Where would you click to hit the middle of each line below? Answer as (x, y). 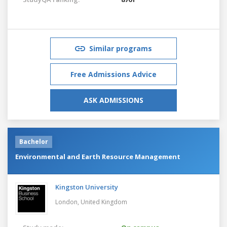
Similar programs (121, 48)
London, (68, 202)
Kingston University (87, 187)
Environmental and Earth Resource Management (98, 156)
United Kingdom (104, 202)
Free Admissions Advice (113, 74)
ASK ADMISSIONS (113, 100)
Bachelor (34, 141)
